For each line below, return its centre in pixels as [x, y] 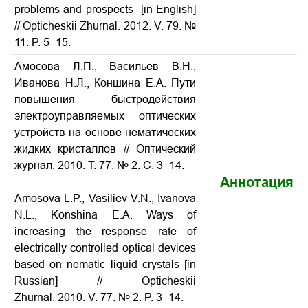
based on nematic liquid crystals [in [105, 264]
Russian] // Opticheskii [105, 281]
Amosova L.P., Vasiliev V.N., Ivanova [105, 198]
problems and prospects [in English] [105, 9]
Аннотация [257, 182]
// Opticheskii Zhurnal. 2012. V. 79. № [105, 26]
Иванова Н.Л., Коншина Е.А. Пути [105, 83]
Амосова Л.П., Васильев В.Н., [105, 66]
